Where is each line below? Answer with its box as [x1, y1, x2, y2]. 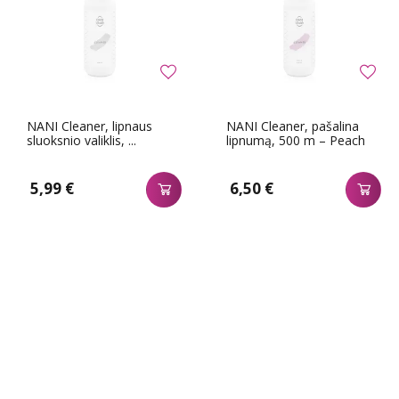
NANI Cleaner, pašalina [226, 117, 359, 134]
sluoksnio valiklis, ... [27, 131, 136, 149]
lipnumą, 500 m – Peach [226, 131, 365, 149]
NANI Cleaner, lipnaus [27, 117, 152, 134]
